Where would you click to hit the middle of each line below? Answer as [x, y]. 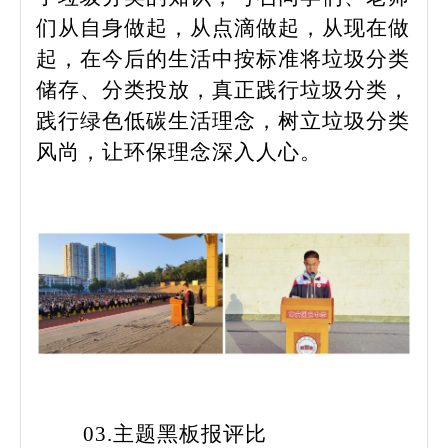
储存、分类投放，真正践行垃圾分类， [223, 89]
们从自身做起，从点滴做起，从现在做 [223, 27]
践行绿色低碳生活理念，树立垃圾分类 [223, 120]
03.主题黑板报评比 [175, 433]
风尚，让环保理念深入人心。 [179, 151]
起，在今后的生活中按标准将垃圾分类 [223, 58]
